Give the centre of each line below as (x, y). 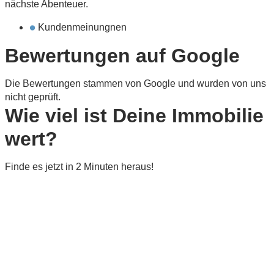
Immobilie (215, 115)
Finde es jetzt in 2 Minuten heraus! (79, 166)
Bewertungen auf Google (122, 55)
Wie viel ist (59, 115)
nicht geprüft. (33, 97)
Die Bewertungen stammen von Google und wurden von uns (135, 83)
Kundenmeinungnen (82, 27)
